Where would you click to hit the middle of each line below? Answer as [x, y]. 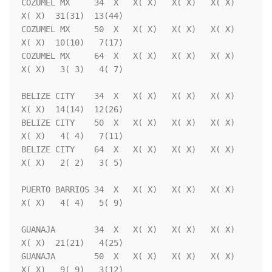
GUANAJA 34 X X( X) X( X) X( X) [128, 230]
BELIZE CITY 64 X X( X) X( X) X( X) [128, 150]
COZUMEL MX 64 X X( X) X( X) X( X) [128, 56]
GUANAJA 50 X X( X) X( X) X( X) [128, 257]
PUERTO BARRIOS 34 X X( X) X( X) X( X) [128, 190]
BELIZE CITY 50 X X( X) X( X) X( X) [128, 123]
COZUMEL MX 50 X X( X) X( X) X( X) [128, 29]
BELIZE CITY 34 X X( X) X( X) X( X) [128, 96]
